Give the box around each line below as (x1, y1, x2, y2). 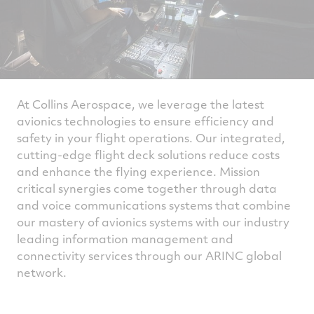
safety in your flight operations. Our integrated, (17, 130, 285, 146)
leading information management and (17, 231, 233, 247)
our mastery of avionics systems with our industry (17, 214, 289, 230)
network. (17, 264, 67, 280)
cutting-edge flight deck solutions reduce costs (17, 146, 280, 163)
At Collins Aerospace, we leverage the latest (17, 96, 264, 112)
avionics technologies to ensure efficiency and (17, 113, 274, 129)
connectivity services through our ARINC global (17, 247, 282, 264)
